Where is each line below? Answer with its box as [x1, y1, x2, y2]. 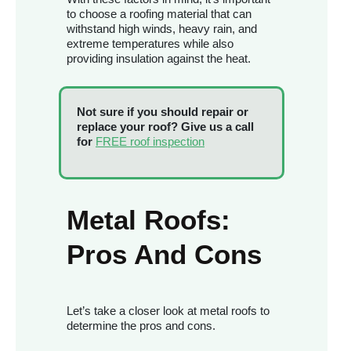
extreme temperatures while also [67, 37, 233, 51]
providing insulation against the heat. [67, 52, 251, 66]
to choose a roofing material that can [67, 7, 251, 21]
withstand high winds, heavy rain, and [67, 22, 257, 36]
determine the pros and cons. [67, 319, 215, 333]
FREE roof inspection [96, 135, 204, 149]
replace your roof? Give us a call [77, 120, 254, 134]
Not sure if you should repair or [77, 105, 248, 119]
